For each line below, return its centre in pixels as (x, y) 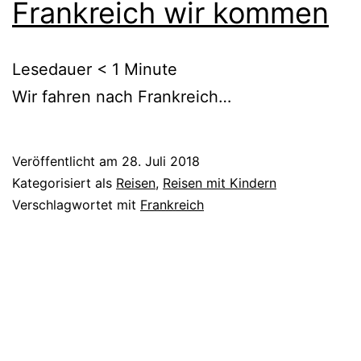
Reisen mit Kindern (220, 183)
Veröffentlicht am (67, 162)
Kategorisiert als (64, 183)
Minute (151, 70)
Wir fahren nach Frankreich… (122, 97)
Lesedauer (52, 70)
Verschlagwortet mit (76, 205)
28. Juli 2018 (161, 162)
